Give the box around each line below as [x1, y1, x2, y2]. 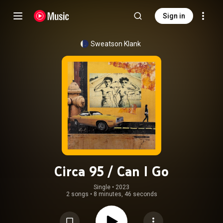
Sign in [163, 12, 185, 20]
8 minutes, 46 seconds [93, 191, 157, 198]
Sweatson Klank [90, 40, 141, 48]
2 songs [66, 191, 89, 198]
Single [94, 184, 111, 191]
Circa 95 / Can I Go [54, 163, 169, 180]
